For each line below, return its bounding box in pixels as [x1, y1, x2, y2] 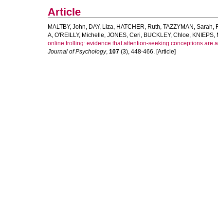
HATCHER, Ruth [116, 23, 160, 30]
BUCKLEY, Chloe [144, 32, 189, 38]
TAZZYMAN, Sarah [163, 23, 213, 30]
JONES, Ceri [107, 32, 141, 38]
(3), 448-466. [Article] [119, 48, 176, 55]
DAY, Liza [89, 23, 113, 30]
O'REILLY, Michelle [54, 32, 104, 38]
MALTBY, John [48, 23, 86, 30]
